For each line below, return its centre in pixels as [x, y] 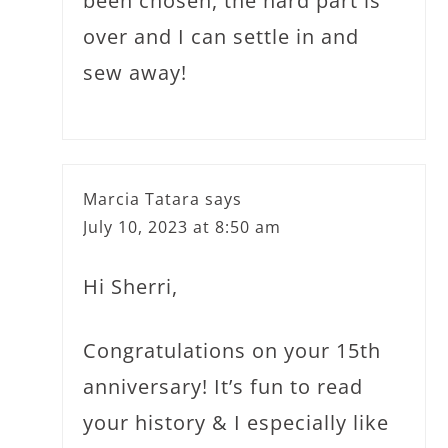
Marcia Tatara [142, 198]
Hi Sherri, [131, 286]
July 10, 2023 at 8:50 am [182, 226]
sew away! [135, 72]
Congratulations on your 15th [232, 350]
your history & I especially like [236, 422]
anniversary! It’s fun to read [223, 386]
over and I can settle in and [221, 36]
